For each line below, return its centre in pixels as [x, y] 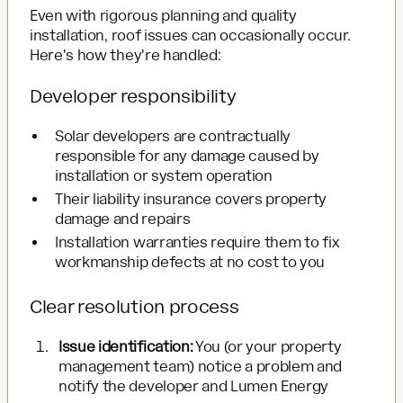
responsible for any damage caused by [187, 156]
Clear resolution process [134, 306]
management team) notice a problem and [201, 366]
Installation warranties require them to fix [197, 242]
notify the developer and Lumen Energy [194, 386]
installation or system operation [164, 175]
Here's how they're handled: [125, 55]
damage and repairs [123, 219]
